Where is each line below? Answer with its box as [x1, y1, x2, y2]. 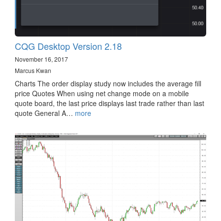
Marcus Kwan [15, 66, 51, 74]
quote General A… [15, 108, 75, 118]
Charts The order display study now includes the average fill [15, 78, 201, 88]
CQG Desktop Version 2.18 [15, 39, 122, 52]
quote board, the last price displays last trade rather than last [15, 98, 204, 108]
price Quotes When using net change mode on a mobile [15, 88, 189, 98]
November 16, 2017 [15, 54, 68, 63]
